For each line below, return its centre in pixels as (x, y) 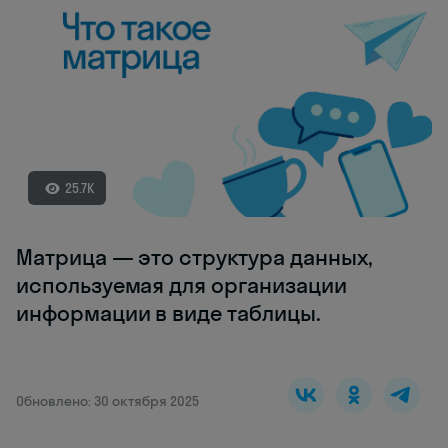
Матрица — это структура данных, (194, 257)
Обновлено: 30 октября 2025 (107, 401)
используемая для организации (181, 285)
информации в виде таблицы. (168, 313)
